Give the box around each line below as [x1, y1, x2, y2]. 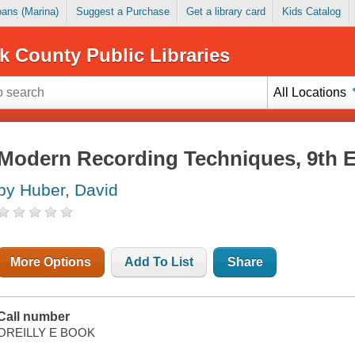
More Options [10, 255, 92, 269]
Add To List [124, 255, 194, 269]
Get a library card [185, 6, 265, 18]
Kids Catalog [281, 6, 341, 18]
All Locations [273, 85, 347, 99]
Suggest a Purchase [75, 6, 170, 18]
